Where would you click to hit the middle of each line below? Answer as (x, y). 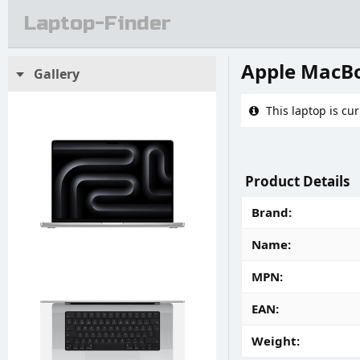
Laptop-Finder (98, 23)
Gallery (55, 74)
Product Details (297, 181)
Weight (274, 341)
